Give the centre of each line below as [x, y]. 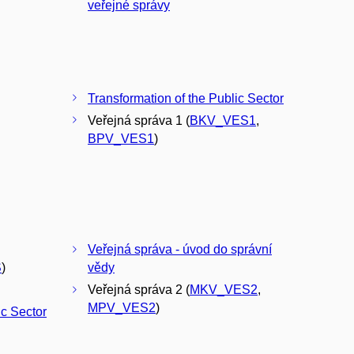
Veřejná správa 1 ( [139, 120]
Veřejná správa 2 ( [139, 290]
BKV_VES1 [223, 120]
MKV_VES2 [224, 290]
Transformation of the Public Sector [186, 98]
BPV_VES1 [121, 138]
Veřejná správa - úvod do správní [180, 250]
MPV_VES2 [122, 308]
